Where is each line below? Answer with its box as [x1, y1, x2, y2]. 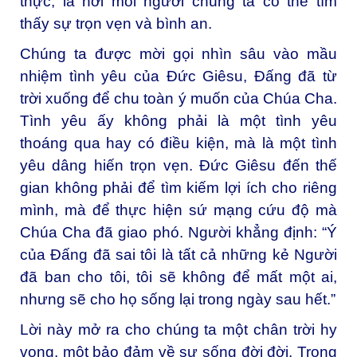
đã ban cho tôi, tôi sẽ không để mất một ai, [20, 268, 337, 285]
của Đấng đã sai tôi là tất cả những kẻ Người [20, 245, 337, 263]
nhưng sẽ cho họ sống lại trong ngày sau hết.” [20, 290, 335, 308]
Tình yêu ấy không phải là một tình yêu [20, 112, 337, 129]
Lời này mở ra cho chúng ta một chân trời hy [20, 320, 337, 338]
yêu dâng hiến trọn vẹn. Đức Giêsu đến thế [20, 156, 337, 174]
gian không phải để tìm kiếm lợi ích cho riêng [20, 178, 337, 196]
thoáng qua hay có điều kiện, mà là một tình [20, 134, 337, 151]
